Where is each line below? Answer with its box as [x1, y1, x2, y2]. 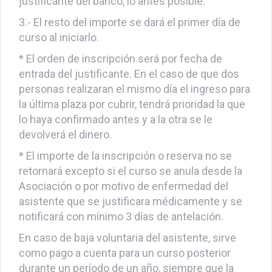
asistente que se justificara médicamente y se [19, 205, 242, 219]
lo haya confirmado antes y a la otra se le [19, 123, 212, 137]
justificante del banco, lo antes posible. [19, 5, 205, 18]
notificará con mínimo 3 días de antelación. [19, 220, 223, 234]
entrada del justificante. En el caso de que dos [19, 78, 239, 91]
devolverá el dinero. [19, 138, 112, 152]
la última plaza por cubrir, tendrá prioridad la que [19, 108, 245, 121]
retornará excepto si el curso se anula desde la [19, 175, 242, 188]
